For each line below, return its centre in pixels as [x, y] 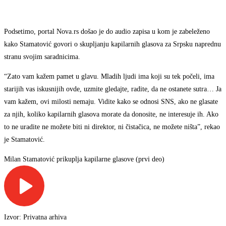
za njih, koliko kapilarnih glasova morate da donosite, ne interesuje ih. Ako [111, 114]
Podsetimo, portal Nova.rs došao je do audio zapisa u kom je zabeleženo [107, 31]
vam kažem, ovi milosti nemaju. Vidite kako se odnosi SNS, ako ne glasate [111, 101]
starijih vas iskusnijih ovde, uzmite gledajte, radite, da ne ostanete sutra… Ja [113, 89]
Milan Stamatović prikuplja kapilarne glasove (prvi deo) [84, 159]
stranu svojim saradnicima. [42, 56]
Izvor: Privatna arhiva [35, 217]
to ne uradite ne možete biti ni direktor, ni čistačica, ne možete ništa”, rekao [112, 127]
